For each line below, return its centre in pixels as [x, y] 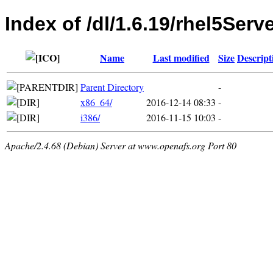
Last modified [181, 57]
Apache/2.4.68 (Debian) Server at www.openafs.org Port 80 [121, 145]
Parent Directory [112, 87]
